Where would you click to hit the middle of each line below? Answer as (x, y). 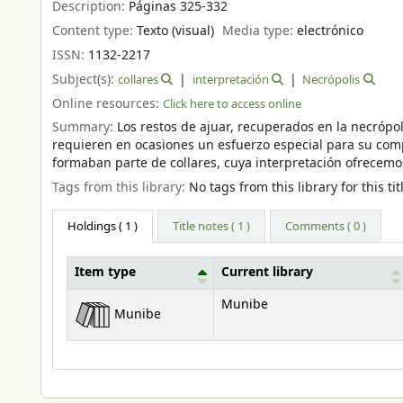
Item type (105, 273)
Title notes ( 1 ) (212, 227)
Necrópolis (331, 79)
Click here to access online (232, 103)
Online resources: (107, 103)
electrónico (331, 31)
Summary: (85, 128)
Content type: (94, 31)
